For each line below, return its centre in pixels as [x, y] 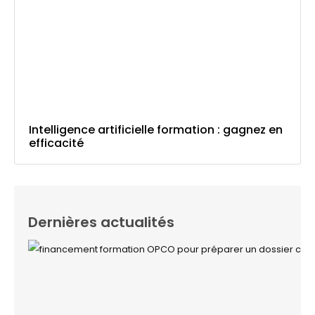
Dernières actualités [101, 223]
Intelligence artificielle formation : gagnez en [156, 130]
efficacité [56, 143]
